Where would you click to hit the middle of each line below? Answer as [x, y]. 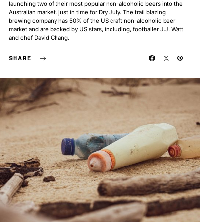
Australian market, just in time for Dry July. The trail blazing [87, 12]
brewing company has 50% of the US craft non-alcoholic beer [92, 21]
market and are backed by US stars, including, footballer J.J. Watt [96, 29]
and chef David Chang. [39, 37]
